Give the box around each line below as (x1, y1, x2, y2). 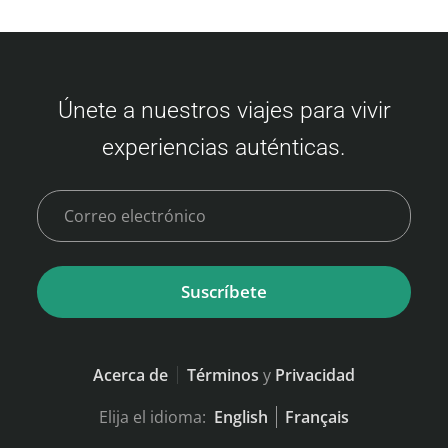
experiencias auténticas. (102, 132, 346, 161)
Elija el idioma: (99, 405, 206, 428)
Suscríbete (181, 280, 267, 304)
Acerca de (93, 363, 168, 386)
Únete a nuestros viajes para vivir (57, 95, 391, 124)
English (214, 405, 268, 428)
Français (285, 405, 349, 428)
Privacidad (275, 363, 355, 386)
